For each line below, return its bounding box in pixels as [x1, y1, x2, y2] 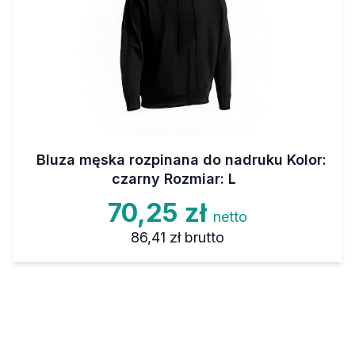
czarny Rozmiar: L [111, 170, 236, 187]
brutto [184, 229, 224, 246]
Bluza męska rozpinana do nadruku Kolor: [36, 151, 326, 168]
